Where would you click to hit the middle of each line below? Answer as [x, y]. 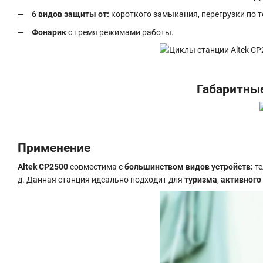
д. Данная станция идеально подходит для [101, 179]
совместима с [96, 166]
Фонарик [49, 32]
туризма [201, 179]
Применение [54, 148]
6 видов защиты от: [70, 14]
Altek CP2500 [43, 166]
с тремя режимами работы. [120, 32]
